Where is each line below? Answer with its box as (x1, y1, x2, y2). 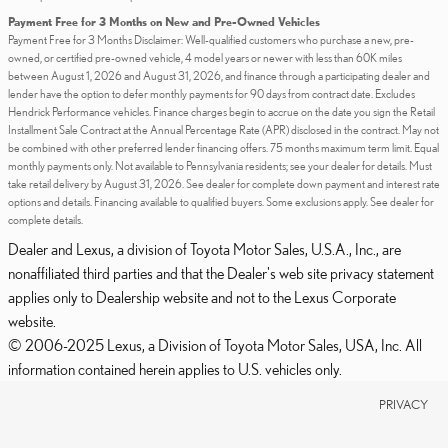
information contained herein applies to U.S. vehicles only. (8, 359, 342, 378)
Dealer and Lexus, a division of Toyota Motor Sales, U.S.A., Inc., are (8, 239, 401, 258)
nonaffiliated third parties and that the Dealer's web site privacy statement (8, 263, 434, 282)
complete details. (8, 212, 83, 226)
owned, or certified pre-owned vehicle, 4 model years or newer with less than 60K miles (8, 50, 402, 64)
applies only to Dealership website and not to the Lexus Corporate (8, 287, 396, 306)
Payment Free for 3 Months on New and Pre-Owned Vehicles (8, 14, 320, 28)
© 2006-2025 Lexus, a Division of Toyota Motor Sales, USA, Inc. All (8, 335, 422, 354)
